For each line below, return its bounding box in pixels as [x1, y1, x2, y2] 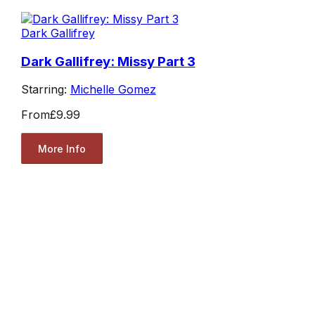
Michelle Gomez [70, 82, 156, 97]
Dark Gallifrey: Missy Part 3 [20, 53, 195, 70]
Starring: [20, 82, 70, 97]
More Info [37, 142, 86, 155]
